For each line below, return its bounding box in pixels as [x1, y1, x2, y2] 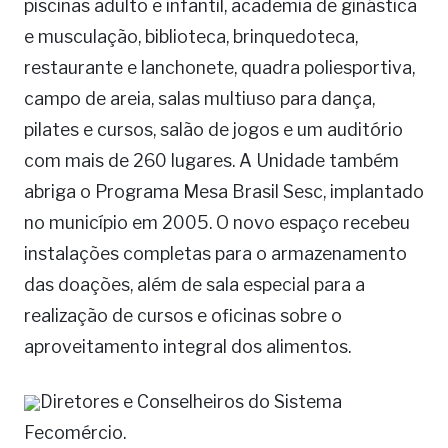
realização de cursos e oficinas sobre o [24, 305, 342, 327]
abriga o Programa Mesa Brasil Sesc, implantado [24, 181, 424, 203]
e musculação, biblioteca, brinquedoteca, [24, 26, 358, 48]
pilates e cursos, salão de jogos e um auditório [24, 119, 403, 141]
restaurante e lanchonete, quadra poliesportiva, [24, 57, 415, 79]
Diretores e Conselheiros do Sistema [40, 391, 342, 413]
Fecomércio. [24, 422, 126, 444]
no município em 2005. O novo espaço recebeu [24, 212, 410, 234]
